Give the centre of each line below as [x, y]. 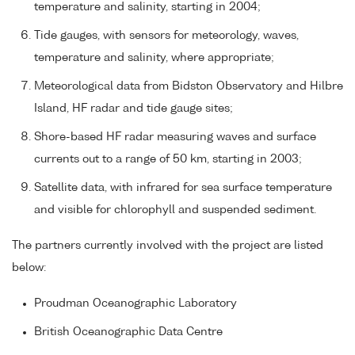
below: [29, 268]
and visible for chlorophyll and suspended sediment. [175, 210]
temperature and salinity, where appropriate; [154, 58]
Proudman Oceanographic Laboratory [136, 303]
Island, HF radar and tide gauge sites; [134, 109]
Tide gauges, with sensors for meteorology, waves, [166, 36]
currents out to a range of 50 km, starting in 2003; [168, 160]
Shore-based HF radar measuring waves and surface [175, 137]
